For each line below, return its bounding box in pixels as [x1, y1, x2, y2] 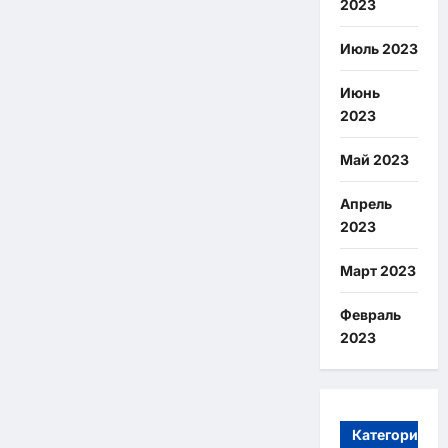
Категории [351, 425, 427, 443]
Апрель [339, 195, 392, 213]
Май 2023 [339, 151, 409, 169]
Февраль [339, 306, 401, 324]
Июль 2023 [339, 40, 418, 58]
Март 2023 [339, 262, 416, 280]
